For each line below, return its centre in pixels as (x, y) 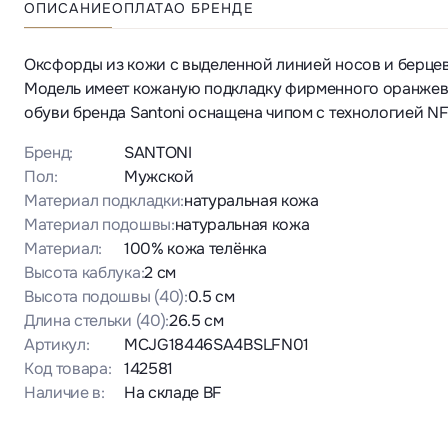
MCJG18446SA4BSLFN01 (216, 345)
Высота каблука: (84, 273)
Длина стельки (78, 321)
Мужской (159, 177)
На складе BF (173, 393)
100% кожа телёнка (195, 249)
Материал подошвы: (99, 225)
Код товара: (68, 369)
